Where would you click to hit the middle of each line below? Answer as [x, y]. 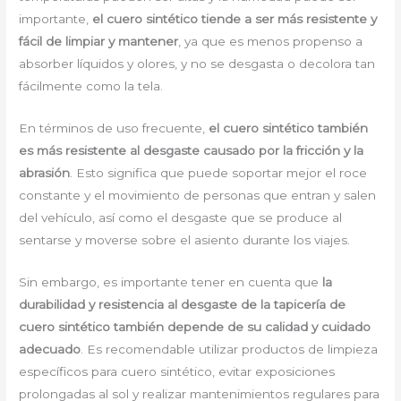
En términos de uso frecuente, [114, 128]
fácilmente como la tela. [91, 86]
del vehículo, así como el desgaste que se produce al [181, 218]
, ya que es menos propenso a [271, 42]
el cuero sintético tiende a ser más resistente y [235, 19]
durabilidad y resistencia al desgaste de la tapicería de [183, 304]
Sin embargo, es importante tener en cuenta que [171, 282]
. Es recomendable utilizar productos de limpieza [230, 349]
